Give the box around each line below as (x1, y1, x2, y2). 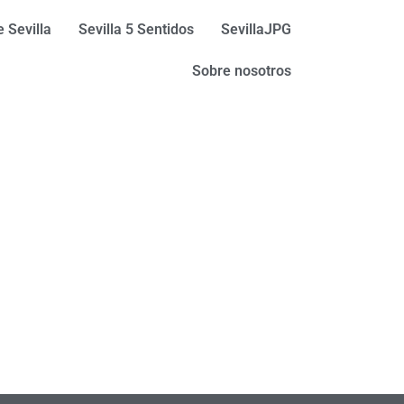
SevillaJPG (220, 21, 291, 38)
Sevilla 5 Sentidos (78, 21, 194, 38)
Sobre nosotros (191, 62, 291, 79)
